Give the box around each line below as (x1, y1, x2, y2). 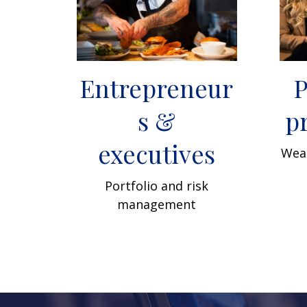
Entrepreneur (80, 71, 234, 104)
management (117, 195, 197, 212)
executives (98, 136, 216, 170)
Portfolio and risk (105, 177, 209, 194)
